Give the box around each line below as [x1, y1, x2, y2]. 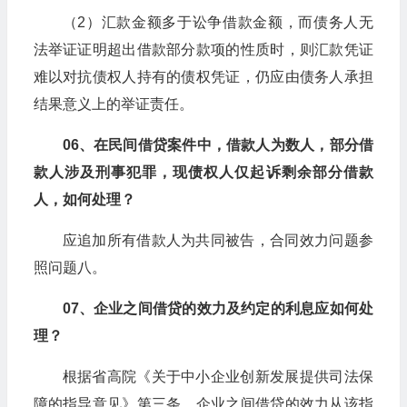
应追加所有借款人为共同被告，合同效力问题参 [62, 232, 373, 248]
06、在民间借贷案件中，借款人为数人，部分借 [62, 136, 373, 153]
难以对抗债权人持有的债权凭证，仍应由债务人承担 [33, 68, 373, 84]
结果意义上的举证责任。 [33, 95, 194, 112]
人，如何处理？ [33, 191, 135, 207]
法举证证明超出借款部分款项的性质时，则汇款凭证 [33, 41, 373, 57]
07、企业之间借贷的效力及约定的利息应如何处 [62, 300, 373, 316]
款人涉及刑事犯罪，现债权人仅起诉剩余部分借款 [33, 164, 373, 180]
